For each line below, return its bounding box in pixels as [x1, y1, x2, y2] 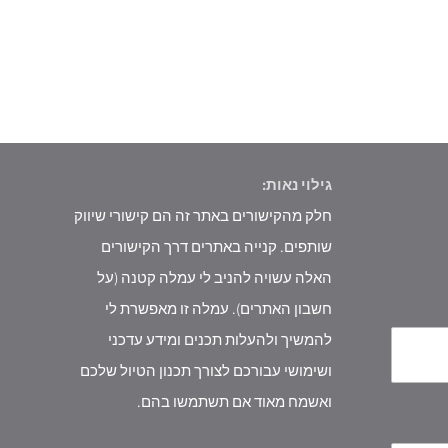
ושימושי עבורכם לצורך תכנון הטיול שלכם [80, 360, 332, 380]
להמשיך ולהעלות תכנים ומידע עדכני [108, 329, 332, 349]
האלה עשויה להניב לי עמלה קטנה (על [97, 267, 332, 287]
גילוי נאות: [262, 174, 332, 194]
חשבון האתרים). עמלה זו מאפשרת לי [105, 298, 332, 318]
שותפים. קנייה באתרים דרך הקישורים [101, 236, 332, 256]
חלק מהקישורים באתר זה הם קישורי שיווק [74, 205, 332, 225]
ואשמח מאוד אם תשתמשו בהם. [137, 391, 332, 411]
